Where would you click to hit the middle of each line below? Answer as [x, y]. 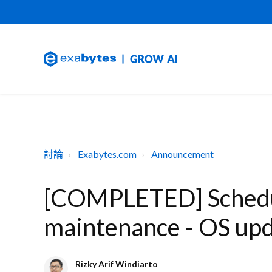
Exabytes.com [107, 154]
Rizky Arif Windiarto [117, 263]
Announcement [182, 154]
